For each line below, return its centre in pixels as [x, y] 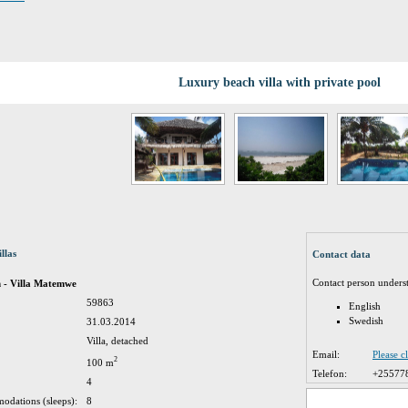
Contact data [342, 254]
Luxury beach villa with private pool [280, 82]
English [365, 306]
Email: [326, 354]
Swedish [366, 321]
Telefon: [330, 373]
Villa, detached [117, 341]
